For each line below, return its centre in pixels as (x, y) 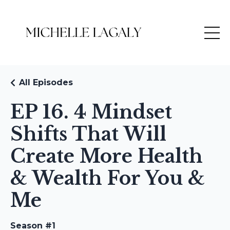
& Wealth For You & (108, 178)
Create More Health (107, 156)
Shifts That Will (88, 134)
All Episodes (46, 82)
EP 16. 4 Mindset (91, 112)
